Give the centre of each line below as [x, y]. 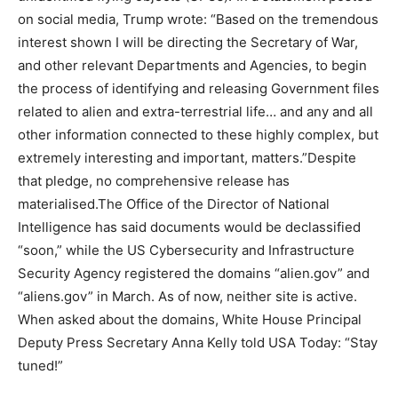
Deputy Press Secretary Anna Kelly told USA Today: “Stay [198, 342]
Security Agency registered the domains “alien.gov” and [194, 273]
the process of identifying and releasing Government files [199, 88]
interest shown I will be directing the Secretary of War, [188, 42]
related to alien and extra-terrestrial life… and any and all [195, 111]
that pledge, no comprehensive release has [154, 180]
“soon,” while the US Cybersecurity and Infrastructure [186, 250]
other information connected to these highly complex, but [198, 134]
